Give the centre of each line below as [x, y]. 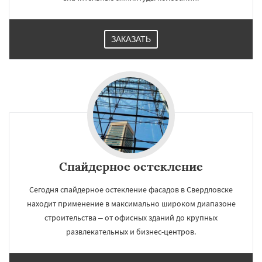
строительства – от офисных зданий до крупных [131, 218]
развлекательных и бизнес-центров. [131, 232]
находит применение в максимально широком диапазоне [131, 204]
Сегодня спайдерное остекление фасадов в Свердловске [131, 189]
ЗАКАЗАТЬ [131, 39]
